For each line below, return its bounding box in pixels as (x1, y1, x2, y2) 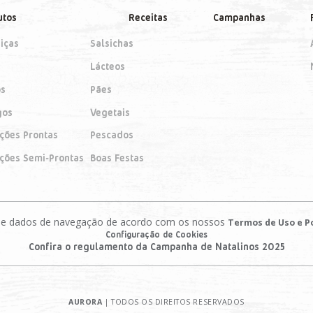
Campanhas (212, 11, 265, 24)
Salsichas (90, 37, 134, 50)
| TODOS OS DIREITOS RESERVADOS (102, 296, 245, 307)
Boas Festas (90, 152, 145, 164)
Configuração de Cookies (105, 228, 208, 239)
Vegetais (90, 105, 131, 118)
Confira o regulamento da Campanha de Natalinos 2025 (28, 240, 285, 252)
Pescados (90, 129, 134, 141)
